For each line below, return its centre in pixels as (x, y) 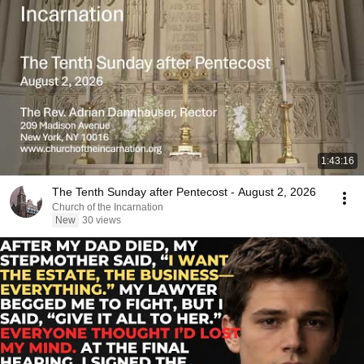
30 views (102, 220)
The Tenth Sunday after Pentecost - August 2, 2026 (184, 192)
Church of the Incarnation (108, 207)
